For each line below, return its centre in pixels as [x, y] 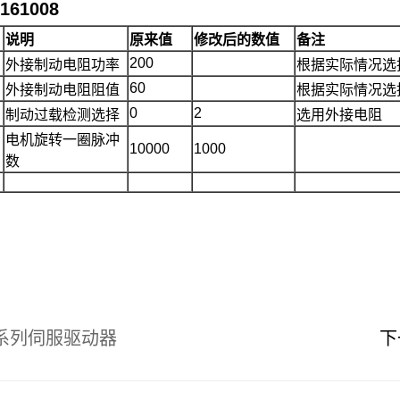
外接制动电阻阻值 [63, 89]
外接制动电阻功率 [63, 64]
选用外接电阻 [340, 114]
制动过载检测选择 [63, 114]
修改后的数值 [237, 39]
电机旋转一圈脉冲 [63, 139]
